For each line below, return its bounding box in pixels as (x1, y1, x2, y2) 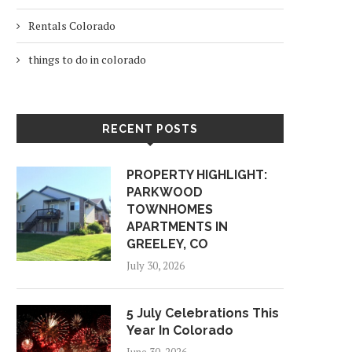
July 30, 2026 (126, 258, 185, 273)
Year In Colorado (126, 323, 233, 338)
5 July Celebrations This (126, 306, 279, 321)
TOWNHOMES (126, 202, 213, 217)
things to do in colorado (28, 52, 146, 67)
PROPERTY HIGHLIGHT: (126, 167, 267, 182)
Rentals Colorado (28, 18, 115, 33)
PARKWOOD (126, 185, 203, 200)
